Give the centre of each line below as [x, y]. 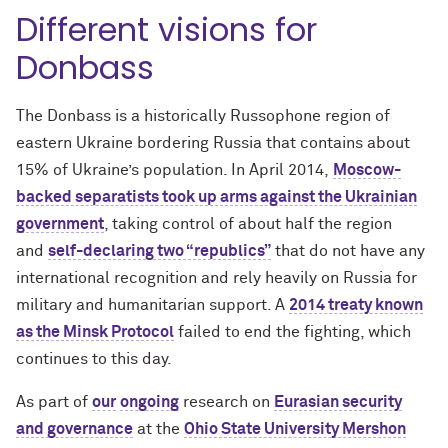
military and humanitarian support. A [152, 304]
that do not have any [348, 250]
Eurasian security [338, 401]
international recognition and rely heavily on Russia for [216, 277]
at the [158, 428]
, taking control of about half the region [248, 223]
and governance [74, 428]
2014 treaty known [356, 304]
